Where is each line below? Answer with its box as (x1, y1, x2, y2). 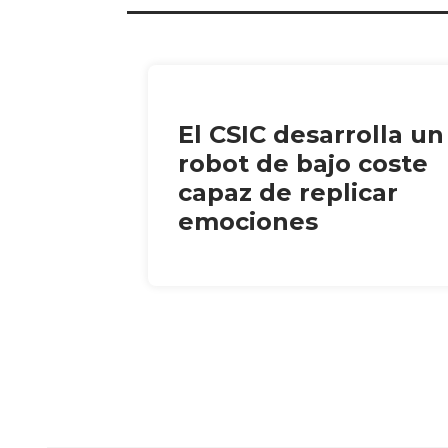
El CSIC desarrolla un (178, 120, 444, 150)
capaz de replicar (178, 178, 398, 208)
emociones (178, 207, 318, 237)
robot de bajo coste (178, 149, 428, 179)
